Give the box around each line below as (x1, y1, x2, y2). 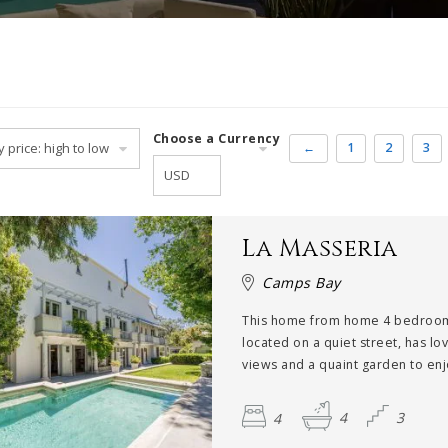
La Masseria (242, 233, 398, 265)
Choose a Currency (152, 130, 281, 147)
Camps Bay (262, 273, 341, 292)
